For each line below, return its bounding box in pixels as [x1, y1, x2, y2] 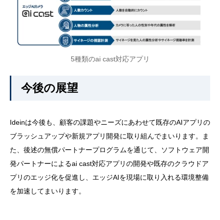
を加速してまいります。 [10, 187, 85, 195]
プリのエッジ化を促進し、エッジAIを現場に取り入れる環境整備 [10, 173, 209, 181]
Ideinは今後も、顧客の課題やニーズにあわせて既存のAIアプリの [10, 118, 210, 126]
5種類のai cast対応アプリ [70, 55, 150, 63]
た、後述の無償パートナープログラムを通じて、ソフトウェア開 [10, 145, 209, 154]
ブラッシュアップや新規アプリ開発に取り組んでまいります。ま [10, 132, 209, 140]
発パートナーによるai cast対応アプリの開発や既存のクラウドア [10, 159, 209, 167]
